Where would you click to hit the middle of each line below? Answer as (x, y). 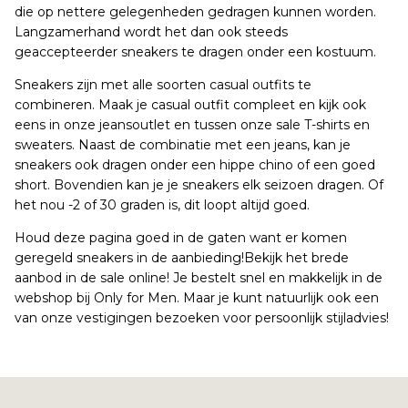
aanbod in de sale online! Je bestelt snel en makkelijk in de (199, 278)
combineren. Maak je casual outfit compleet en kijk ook (190, 105)
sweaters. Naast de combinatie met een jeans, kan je (183, 145)
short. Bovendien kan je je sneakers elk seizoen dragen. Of (199, 185)
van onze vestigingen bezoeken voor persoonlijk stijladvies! (202, 318)
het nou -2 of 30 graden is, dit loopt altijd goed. (162, 205)
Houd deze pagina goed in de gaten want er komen (181, 238)
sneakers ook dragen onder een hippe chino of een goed (195, 165)
